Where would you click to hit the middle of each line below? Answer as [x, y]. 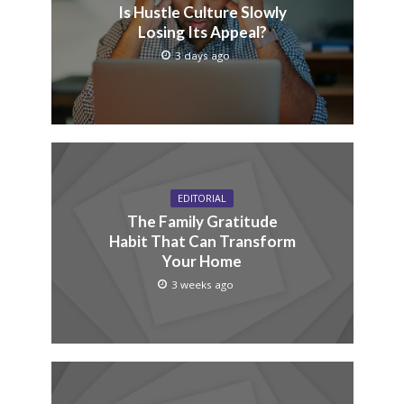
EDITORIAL [202, 198]
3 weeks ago [202, 284]
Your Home [202, 261]
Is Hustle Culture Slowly [202, 12]
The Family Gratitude [202, 221]
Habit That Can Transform [202, 241]
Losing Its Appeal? [202, 32]
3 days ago [202, 55]
